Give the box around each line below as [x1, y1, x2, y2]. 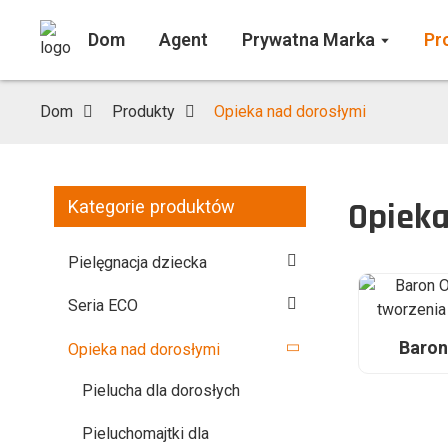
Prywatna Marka [242, 29, 376, 50]
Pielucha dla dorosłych [82, 380, 241, 400]
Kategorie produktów [68, 196, 236, 217]
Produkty [112, 102, 176, 121]
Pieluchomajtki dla [82, 424, 210, 444]
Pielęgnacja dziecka [68, 252, 208, 272]
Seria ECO [68, 296, 139, 316]
